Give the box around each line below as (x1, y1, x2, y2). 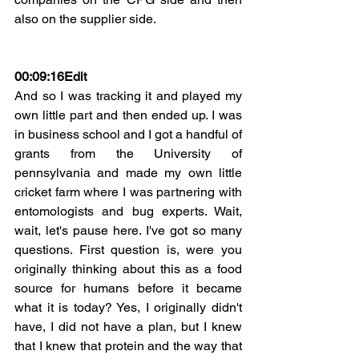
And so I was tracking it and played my (14, 87, 242, 103)
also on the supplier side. (14, 10, 156, 26)
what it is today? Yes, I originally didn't (14, 299, 242, 315)
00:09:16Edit (14, 68, 87, 84)
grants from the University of (14, 145, 242, 161)
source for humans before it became (14, 280, 242, 296)
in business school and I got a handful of (14, 126, 242, 142)
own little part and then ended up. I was (14, 107, 242, 123)
